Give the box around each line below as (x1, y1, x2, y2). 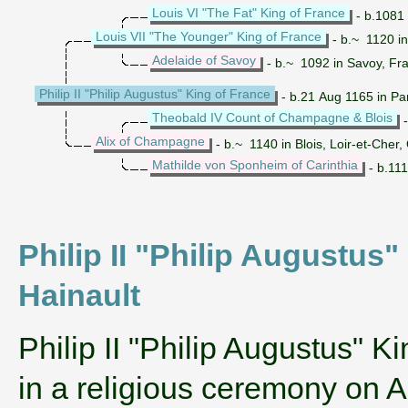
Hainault (18, 277, 140, 312)
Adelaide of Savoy (152, 52, 256, 67)
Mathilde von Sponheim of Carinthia (152, 157, 358, 172)
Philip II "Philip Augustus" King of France (39, 86, 270, 101)
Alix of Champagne (96, 133, 205, 148)
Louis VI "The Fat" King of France (152, 5, 345, 20)
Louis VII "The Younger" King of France (96, 28, 321, 44)
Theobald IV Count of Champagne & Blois (152, 109, 393, 125)
